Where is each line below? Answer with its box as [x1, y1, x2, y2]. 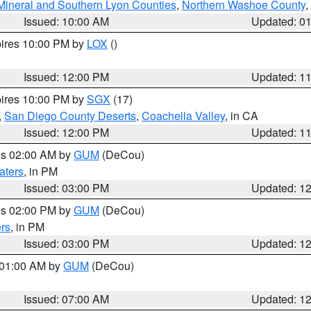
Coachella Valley [142, 108, 225, 124]
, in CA [225, 108, 258, 124]
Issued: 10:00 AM [24, 13, 110, 29]
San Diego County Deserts [4, 108, 136, 124]
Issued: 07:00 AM [24, 291, 110, 307]
